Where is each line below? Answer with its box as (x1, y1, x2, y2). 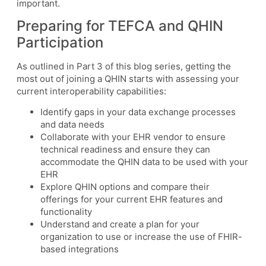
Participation (17, 34, 103, 52)
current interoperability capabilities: (17, 85, 166, 97)
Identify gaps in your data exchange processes (40, 106, 236, 118)
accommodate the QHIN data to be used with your (40, 156, 248, 168)
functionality (40, 206, 92, 218)
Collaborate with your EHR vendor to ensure (40, 131, 226, 143)
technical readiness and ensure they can (40, 144, 210, 156)
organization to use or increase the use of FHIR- (40, 231, 242, 243)
